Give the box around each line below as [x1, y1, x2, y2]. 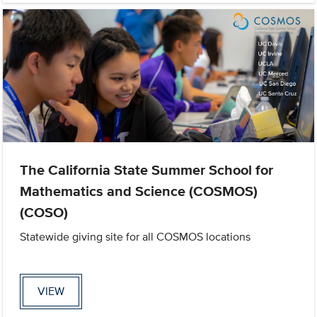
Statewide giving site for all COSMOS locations [20, 229, 251, 246]
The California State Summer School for [20, 159, 274, 181]
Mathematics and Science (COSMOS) [20, 180, 258, 202]
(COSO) [20, 202, 69, 224]
